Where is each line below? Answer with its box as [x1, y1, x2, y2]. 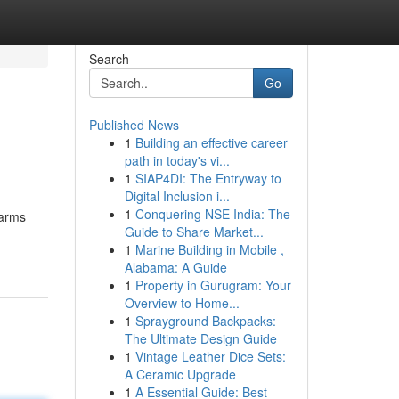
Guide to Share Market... [124, 223, 264, 240]
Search [88, 50, 129, 68]
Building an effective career [134, 134, 288, 151]
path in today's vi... [124, 151, 230, 169]
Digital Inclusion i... [124, 187, 230, 205]
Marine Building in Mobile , [134, 240, 284, 258]
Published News [88, 116, 179, 134]
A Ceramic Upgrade [124, 365, 236, 383]
